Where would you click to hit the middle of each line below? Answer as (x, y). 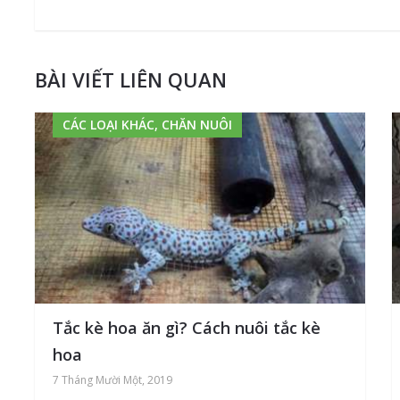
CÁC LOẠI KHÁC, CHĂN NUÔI (148, 124)
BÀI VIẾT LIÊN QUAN (131, 79)
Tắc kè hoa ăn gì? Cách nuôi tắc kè (187, 327)
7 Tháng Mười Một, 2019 (113, 379)
